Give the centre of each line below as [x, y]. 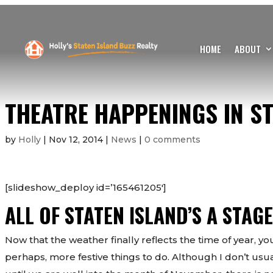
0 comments [172, 139]
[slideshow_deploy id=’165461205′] [85, 187]
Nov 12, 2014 [76, 139]
